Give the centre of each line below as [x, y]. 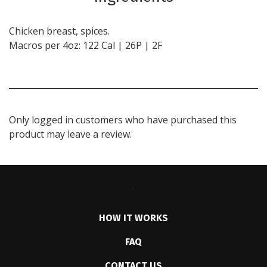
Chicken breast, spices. [59, 31]
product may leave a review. [70, 134]
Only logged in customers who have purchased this [123, 120]
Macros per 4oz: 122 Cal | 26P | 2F [86, 45]
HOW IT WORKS [133, 218]
